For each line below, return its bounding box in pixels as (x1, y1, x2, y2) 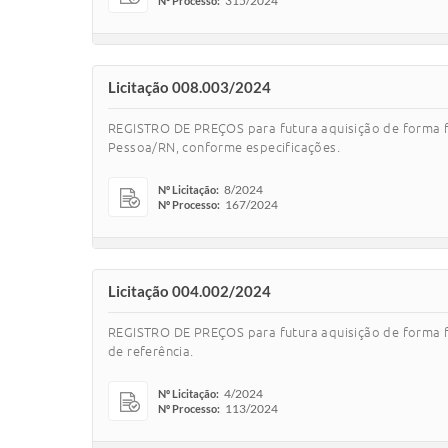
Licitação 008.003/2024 (108, 78, 271, 96)
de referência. (108, 344, 194, 358)
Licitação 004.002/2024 (108, 282, 271, 300)
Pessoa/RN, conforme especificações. (108, 140, 340, 154)
